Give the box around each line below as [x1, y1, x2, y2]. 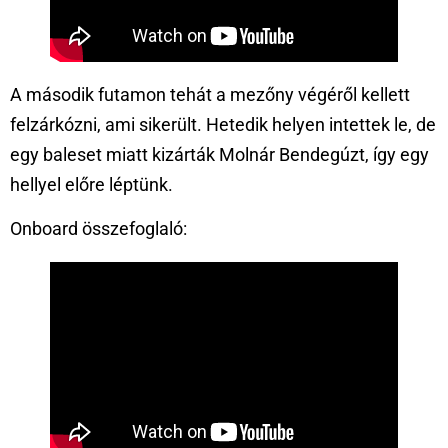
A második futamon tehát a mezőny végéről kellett [10, 83, 410, 105]
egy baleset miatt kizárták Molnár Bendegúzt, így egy [10, 143, 429, 165]
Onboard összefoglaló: [10, 218, 187, 240]
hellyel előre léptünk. [10, 173, 173, 195]
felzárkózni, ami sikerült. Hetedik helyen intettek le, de [10, 113, 436, 135]
